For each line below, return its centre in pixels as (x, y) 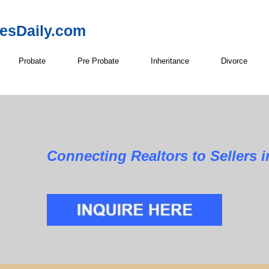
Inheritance (170, 61)
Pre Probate (98, 61)
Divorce (234, 61)
